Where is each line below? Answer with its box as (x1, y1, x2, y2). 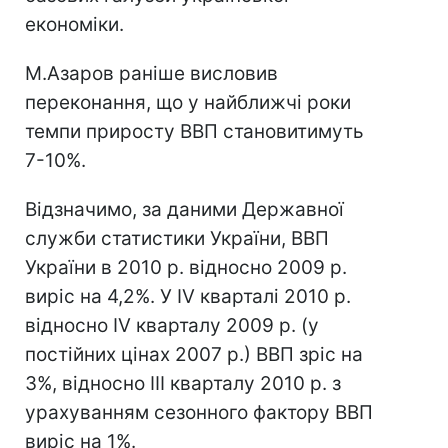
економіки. (25, 13, 124, 36)
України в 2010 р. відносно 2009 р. (25, 256, 347, 279)
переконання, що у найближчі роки (25, 91, 351, 114)
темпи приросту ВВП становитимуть (25, 120, 364, 143)
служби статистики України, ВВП (25, 227, 329, 250)
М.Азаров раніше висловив (25, 62, 278, 85)
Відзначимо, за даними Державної (25, 198, 344, 221)
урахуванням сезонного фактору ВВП (25, 401, 373, 424)
